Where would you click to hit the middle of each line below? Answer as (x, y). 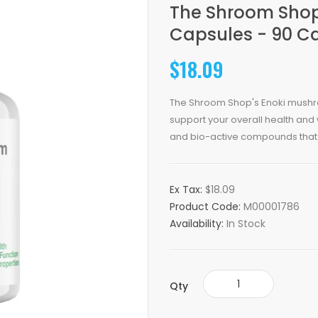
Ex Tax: (187, 190)
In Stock (246, 224)
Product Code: (207, 207)
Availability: (198, 224)
